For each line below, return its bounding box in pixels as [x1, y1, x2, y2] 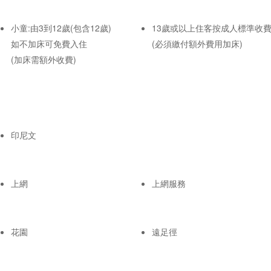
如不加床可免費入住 [11, 37, 87, 50]
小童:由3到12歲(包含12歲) [11, 21, 111, 34]
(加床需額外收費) [11, 53, 76, 65]
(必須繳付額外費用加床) [152, 37, 243, 50]
